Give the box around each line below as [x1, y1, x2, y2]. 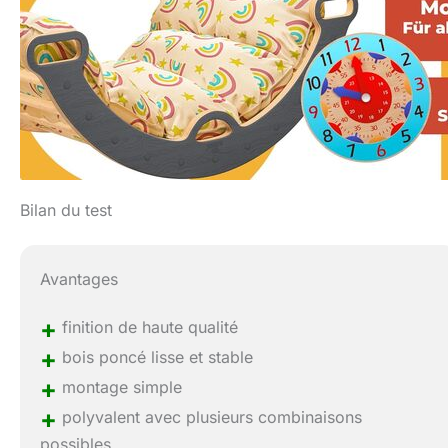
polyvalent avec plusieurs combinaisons [57, 407, 363, 428]
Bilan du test [20, 200, 112, 221]
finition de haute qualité [57, 317, 239, 338]
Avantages [40, 269, 119, 290]
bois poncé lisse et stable [57, 347, 254, 368]
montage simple [57, 377, 183, 398]
